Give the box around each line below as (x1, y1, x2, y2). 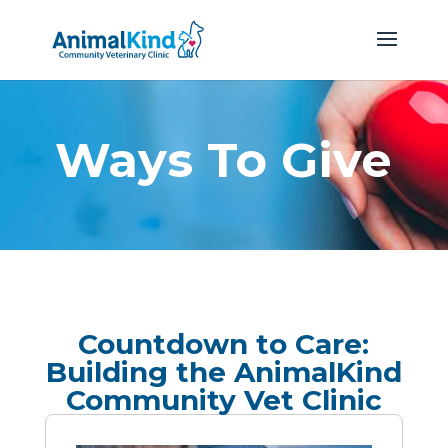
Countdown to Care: (78, 327, 370, 361)
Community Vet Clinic (65, 383, 382, 417)
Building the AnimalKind (45, 355, 402, 389)
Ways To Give (55, 131, 393, 189)
